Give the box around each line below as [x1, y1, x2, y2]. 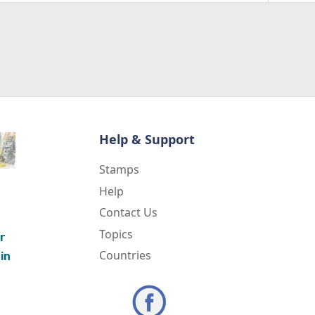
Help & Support [99, 131, 195, 148]
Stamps [99, 162, 139, 178]
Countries [99, 247, 151, 264]
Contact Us [99, 205, 157, 221]
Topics [99, 226, 133, 242]
